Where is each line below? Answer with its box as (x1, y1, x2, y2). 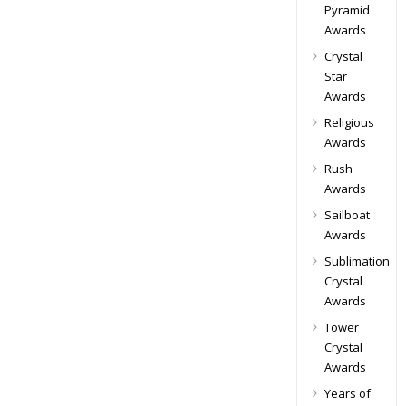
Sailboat (324, 207, 370, 224)
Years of (324, 385, 371, 402)
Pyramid (324, 2, 370, 19)
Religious (324, 114, 374, 131)
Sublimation (324, 253, 390, 270)
